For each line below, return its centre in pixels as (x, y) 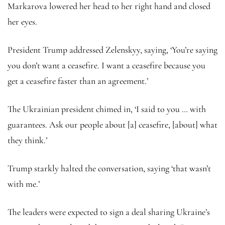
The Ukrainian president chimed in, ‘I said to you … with (107, 109)
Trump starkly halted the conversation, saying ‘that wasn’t (109, 168)
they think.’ (27, 140)
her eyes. (22, 21)
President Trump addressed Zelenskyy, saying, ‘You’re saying (113, 49)
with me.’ (24, 184)
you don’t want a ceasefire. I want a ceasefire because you (106, 65)
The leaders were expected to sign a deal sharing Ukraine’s (109, 212)
